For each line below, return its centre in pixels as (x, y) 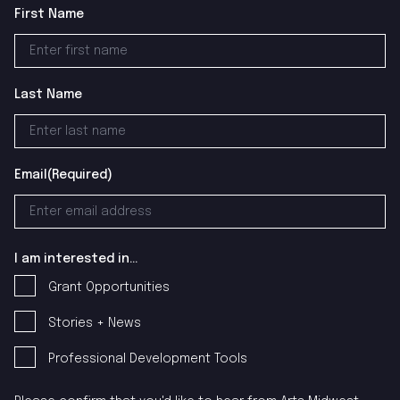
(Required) (80, 175)
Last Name (48, 94)
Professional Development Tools (148, 358)
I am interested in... (76, 258)
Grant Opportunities (109, 287)
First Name (49, 14)
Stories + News (95, 323)
